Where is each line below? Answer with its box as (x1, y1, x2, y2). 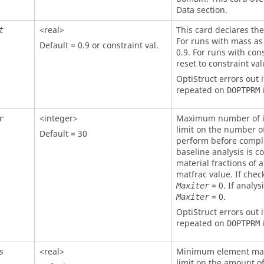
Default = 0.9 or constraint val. (39, 39, 159, 52)
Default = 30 (39, 127, 87, 140)
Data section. (176, 4, 227, 16)
